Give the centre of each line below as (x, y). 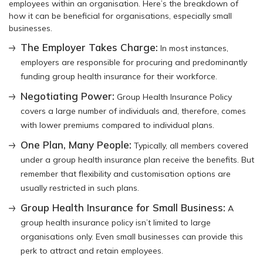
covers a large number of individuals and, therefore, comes (133, 111)
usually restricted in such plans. (80, 188)
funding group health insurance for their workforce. (119, 76)
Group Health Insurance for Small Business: (123, 207)
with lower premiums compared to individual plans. (117, 125)
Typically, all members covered (190, 145)
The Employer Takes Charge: (89, 47)
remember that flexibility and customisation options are (126, 173)
